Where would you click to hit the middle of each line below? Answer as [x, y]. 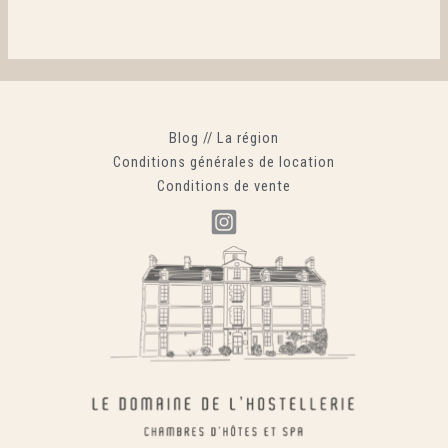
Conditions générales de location [224, 161]
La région [248, 137]
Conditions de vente [224, 185]
